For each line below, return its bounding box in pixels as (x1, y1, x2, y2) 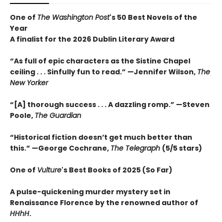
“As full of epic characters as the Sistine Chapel (10, 56, 190, 66)
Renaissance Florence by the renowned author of (10, 198, 198, 208)
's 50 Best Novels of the (110, 12, 197, 22)
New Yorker (10, 78, 48, 88)
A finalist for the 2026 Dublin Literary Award (10, 34, 174, 44)
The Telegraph (111, 143, 162, 153)
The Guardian (35, 111, 81, 120)
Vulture (37, 165, 61, 175)
